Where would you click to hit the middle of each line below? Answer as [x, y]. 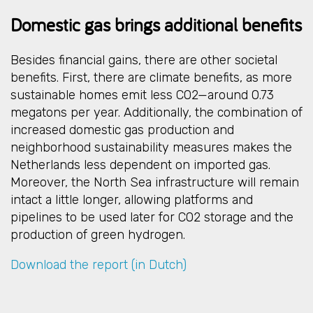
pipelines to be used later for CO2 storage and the [152, 217]
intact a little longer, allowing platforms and [132, 199]
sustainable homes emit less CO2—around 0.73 [142, 95]
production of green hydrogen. [98, 234]
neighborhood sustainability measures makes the [151, 147]
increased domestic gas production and [122, 130]
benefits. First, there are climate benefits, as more [151, 77]
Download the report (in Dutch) [99, 264]
